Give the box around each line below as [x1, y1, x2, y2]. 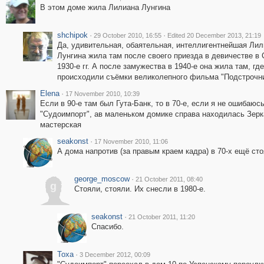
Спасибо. [91, 222, 124, 231]
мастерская [39, 120, 81, 129]
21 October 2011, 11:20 [128, 213, 195, 220]
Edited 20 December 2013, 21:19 [167, 32, 261, 39]
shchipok [57, 31, 88, 39]
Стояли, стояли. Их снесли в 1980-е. [74, 184, 206, 193]
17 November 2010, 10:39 [65, 90, 140, 97]
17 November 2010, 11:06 [94, 138, 168, 145]
